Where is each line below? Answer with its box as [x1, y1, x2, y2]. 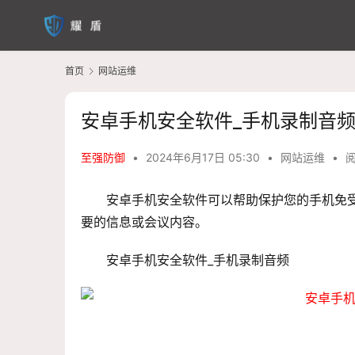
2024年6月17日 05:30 [146, 151, 263, 165]
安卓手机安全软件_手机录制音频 [106, 252, 289, 269]
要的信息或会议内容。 [81, 214, 208, 231]
